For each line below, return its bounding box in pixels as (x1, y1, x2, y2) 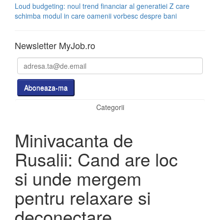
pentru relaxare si (15, 185, 151, 210)
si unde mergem (15, 165, 141, 191)
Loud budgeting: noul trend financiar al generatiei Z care (15, 1, 190, 11)
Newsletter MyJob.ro (15, 39, 95, 52)
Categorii (96, 102, 124, 112)
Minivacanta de (15, 127, 133, 152)
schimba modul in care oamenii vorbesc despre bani (15, 11, 177, 21)
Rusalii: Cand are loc (15, 146, 178, 171)
